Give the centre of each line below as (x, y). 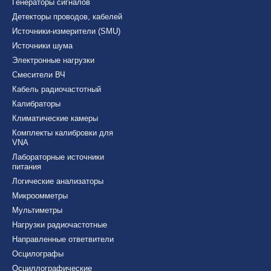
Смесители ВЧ (39, 75)
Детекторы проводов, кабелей (67, 17)
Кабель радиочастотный (57, 89)
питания (27, 167)
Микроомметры (40, 196)
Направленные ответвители (63, 239)
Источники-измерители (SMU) (66, 31)
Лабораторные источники (58, 157)
